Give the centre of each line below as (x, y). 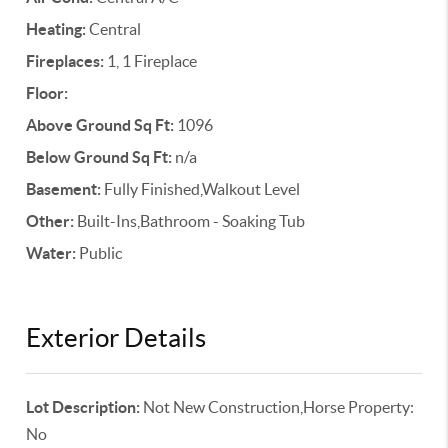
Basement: (64, 189)
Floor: (47, 93)
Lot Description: (83, 407)
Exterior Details (116, 337)
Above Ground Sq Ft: (100, 125)
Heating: (56, 29)
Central (114, 29)
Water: (51, 253)
